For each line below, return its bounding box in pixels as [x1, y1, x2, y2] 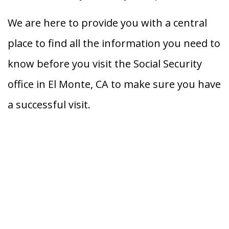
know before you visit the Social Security [8, 57, 202, 71]
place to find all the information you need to [8, 36, 220, 51]
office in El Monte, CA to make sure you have [8, 77, 221, 91]
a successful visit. [8, 98, 90, 112]
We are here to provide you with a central [8, 16, 207, 30]
